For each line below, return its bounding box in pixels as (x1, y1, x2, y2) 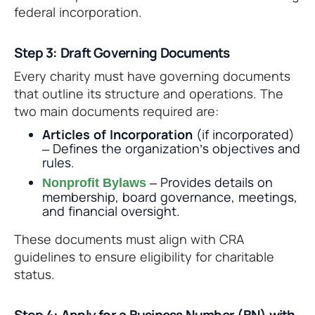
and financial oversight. (42, 202, 180, 220)
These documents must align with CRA (14, 231, 244, 248)
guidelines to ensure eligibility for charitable (14, 248, 274, 266)
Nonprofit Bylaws (42, 176, 146, 191)
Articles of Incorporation (42, 126, 193, 143)
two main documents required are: (14, 103, 219, 120)
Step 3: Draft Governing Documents (14, 44, 230, 63)
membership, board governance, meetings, (42, 188, 297, 206)
